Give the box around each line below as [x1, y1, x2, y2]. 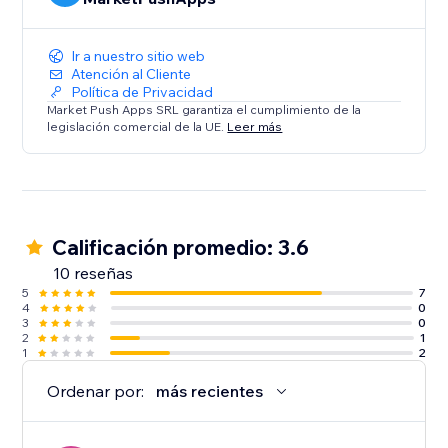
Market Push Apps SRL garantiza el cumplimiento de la [47, 102, 362, 118]
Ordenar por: [47, 381, 145, 402]
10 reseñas [53, 263, 134, 284]
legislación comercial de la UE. [47, 118, 228, 134]
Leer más [227, 118, 283, 134]
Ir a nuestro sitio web [71, 47, 206, 66]
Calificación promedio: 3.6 [52, 234, 310, 261]
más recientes [156, 381, 264, 402]
